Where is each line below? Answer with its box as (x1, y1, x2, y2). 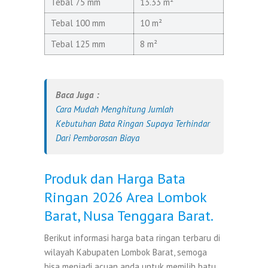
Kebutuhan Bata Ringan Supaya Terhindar (56, 117, 210, 129)
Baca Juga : (56, 89, 99, 100)
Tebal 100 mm (51, 17, 105, 29)
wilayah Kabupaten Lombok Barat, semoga (44, 246, 207, 258)
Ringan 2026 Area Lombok (44, 187, 206, 206)
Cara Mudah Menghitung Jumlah (56, 103, 173, 115)
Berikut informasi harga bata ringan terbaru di (44, 232, 220, 243)
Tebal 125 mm (51, 38, 105, 50)
